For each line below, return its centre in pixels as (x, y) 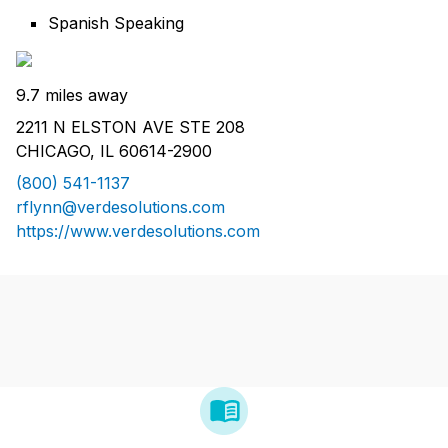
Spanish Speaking (116, 23)
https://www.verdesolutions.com (138, 231)
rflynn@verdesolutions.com (120, 207)
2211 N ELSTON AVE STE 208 (130, 127)
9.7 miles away (72, 95)
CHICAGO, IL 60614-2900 (114, 151)
